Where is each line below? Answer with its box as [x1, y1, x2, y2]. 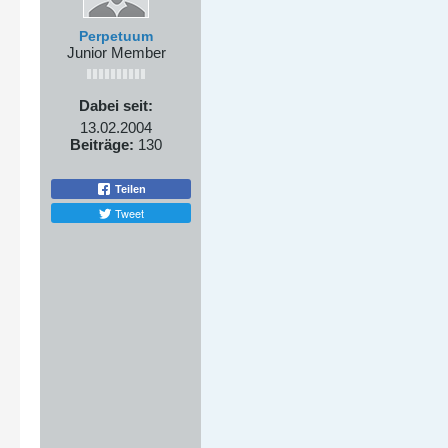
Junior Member [66, 44, 166, 61]
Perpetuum [79, 28, 153, 44]
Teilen [112, 182, 146, 195]
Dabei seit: [79, 97, 153, 114]
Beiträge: [70, 136, 134, 153]
